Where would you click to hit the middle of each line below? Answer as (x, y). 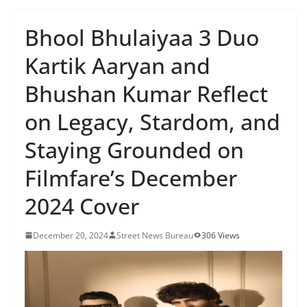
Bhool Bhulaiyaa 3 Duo (142, 37)
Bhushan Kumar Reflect (146, 93)
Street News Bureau (155, 235)
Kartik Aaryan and (118, 65)
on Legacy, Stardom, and (152, 121)
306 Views (221, 235)
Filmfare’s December (131, 177)
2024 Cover (82, 206)
